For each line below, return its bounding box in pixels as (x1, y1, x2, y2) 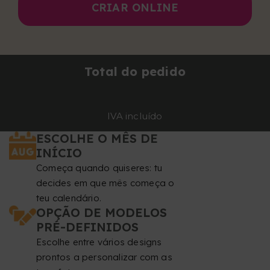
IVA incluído (107, 110, 163, 122)
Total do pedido (84, 64, 186, 80)
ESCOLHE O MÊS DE (36, 131, 158, 146)
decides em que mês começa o (36, 177, 175, 189)
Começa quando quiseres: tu (36, 162, 163, 174)
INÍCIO (36, 145, 82, 161)
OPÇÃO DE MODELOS (36, 205, 167, 221)
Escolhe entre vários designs (36, 236, 162, 248)
